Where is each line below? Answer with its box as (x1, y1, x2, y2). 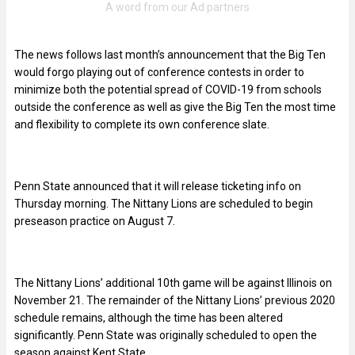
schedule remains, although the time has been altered (14, 311, 283, 325)
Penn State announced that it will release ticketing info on (14, 180, 301, 193)
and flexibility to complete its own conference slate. (14, 118, 269, 132)
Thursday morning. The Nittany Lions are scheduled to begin (14, 197, 313, 211)
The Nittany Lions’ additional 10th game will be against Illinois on (14, 277, 332, 290)
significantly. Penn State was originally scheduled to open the (14, 329, 317, 342)
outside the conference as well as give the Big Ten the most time (14, 101, 336, 114)
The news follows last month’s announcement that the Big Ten (14, 48, 326, 62)
